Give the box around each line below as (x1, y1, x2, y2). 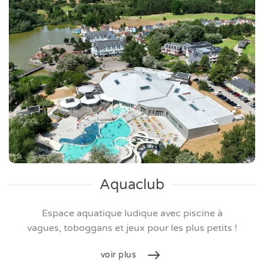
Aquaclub (100, 176, 164, 193)
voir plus (100, 249, 137, 260)
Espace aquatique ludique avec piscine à (41, 207, 223, 219)
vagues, (27, 222, 64, 234)
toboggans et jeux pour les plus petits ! (63, 222, 237, 234)
